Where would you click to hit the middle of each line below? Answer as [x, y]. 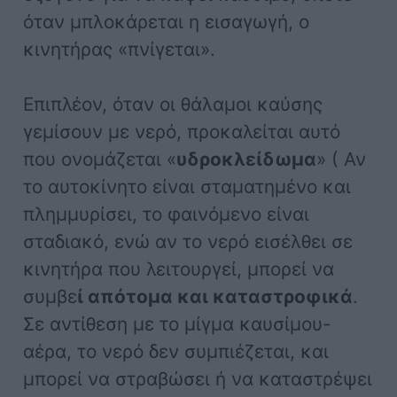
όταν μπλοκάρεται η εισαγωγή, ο [167, 21]
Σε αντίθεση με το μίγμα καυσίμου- [178, 323]
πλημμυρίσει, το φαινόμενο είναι [167, 214]
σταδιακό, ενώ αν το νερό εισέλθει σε [188, 241]
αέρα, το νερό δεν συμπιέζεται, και [176, 351]
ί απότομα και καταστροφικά [215, 296]
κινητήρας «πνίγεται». [120, 49]
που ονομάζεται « [100, 159]
